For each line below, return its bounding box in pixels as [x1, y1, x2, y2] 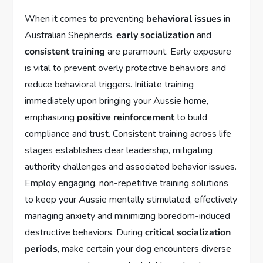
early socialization [116, 28, 195, 42]
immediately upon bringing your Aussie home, [25, 94, 209, 107]
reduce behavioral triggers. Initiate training [25, 77, 194, 91]
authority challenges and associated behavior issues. [25, 160, 237, 173]
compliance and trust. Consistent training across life [25, 127, 232, 140]
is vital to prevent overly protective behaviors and [25, 61, 227, 75]
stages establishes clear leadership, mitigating [25, 143, 213, 157]
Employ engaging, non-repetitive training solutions [25, 176, 229, 190]
